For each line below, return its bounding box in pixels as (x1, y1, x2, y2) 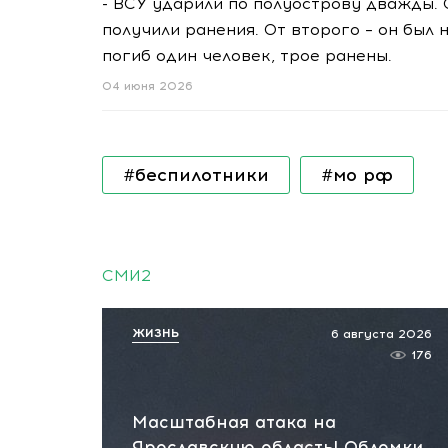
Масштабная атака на (132, 412, 336, 432)
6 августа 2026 (331, 327, 432, 341)
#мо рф (321, 164, 393, 186)
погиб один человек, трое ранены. (102, 46, 392, 65)
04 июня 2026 (102, 80, 193, 93)
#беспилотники (123, 164, 269, 186)
